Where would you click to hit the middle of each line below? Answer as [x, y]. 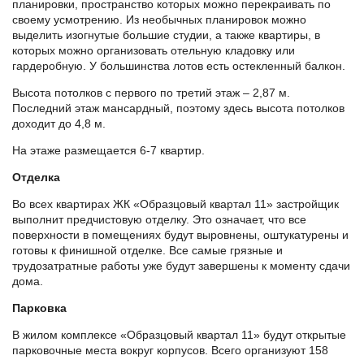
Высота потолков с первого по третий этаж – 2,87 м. [151, 93]
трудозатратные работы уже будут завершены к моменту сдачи [181, 266]
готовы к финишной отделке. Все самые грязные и [147, 251]
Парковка [39, 308]
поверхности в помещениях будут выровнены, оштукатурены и [180, 235]
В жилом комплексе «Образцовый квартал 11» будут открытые [179, 335]
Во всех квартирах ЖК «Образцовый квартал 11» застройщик [175, 204]
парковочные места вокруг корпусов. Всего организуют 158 [170, 351]
